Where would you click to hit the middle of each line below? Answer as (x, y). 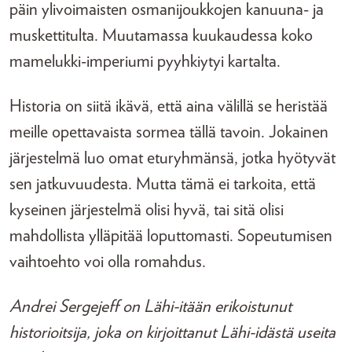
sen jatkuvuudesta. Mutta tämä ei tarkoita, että (163, 184)
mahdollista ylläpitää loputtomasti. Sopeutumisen (171, 236)
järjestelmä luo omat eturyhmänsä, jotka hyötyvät (172, 158)
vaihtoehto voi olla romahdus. (108, 262)
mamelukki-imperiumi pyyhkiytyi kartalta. (145, 61)
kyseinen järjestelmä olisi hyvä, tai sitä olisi (147, 210)
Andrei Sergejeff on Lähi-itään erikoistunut (150, 306)
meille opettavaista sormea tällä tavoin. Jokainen (169, 132)
